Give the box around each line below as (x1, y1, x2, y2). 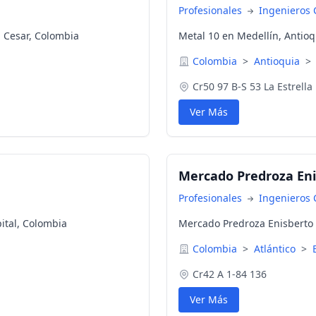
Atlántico (254, 242, 298, 255)
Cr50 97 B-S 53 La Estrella (193, 80, 312, 93)
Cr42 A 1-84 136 (193, 267, 267, 281)
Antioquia (254, 54, 303, 68)
